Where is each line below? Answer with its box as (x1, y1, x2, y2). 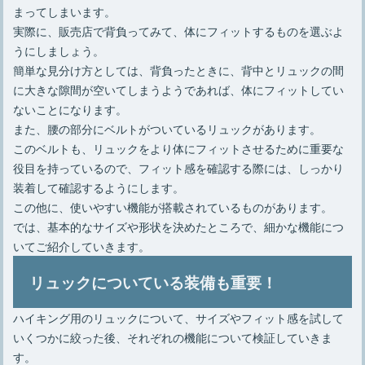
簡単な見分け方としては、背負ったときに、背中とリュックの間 (13, 60, 345, 78)
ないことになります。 (13, 99, 128, 117)
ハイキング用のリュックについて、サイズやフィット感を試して (13, 308, 345, 326)
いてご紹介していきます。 (13, 236, 151, 254)
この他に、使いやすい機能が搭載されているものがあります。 (13, 197, 333, 215)
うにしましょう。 (13, 41, 105, 59)
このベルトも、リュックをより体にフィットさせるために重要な (13, 139, 345, 156)
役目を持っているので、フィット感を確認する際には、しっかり (13, 158, 345, 176)
